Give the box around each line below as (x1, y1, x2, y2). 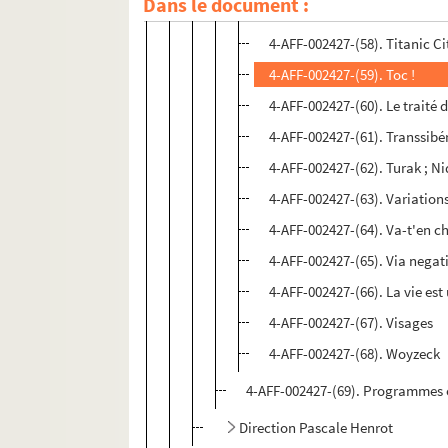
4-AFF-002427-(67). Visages (269, 313, 434, 333)
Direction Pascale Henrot (239, 418, 394, 438)
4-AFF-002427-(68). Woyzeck (269, 344, 441, 364)
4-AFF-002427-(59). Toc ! (269, 65, 416, 85)
